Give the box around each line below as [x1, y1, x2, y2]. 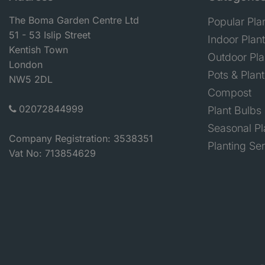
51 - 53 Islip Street [9, 29, 91, 41]
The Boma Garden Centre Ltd [9, 14, 139, 27]
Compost [208, 86, 251, 99]
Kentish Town [9, 44, 68, 56]
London [9, 59, 43, 71]
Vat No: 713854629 [9, 147, 96, 160]
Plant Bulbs [208, 104, 261, 117]
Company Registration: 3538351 [9, 132, 153, 145]
